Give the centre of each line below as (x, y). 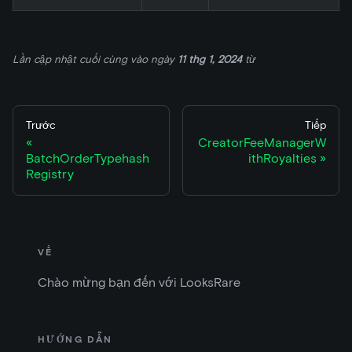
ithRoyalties (282, 159)
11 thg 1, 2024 (210, 59)
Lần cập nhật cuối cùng (71, 59)
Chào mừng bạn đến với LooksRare (139, 283)
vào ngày (154, 59)
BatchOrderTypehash (88, 159)
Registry (50, 174)
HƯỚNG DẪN (75, 339)
